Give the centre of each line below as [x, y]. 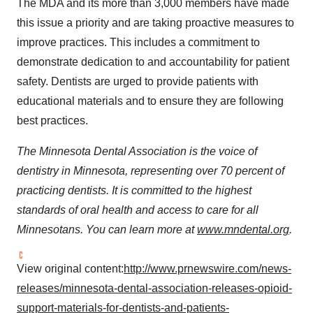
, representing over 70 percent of [205, 171]
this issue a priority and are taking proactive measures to [155, 23]
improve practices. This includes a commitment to [138, 42]
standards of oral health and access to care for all [138, 210]
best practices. [52, 121]
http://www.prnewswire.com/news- [208, 269]
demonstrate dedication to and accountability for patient [153, 62]
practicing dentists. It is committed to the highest [134, 190]
